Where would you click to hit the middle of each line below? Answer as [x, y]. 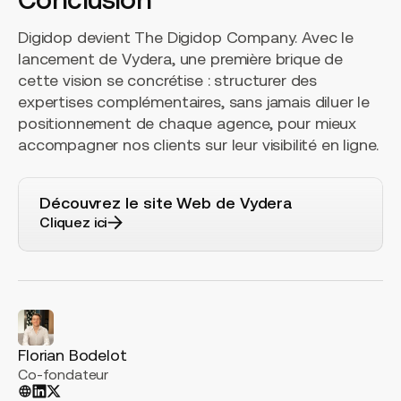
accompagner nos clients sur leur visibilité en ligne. [198, 145]
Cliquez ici [73, 222]
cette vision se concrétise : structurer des [168, 81]
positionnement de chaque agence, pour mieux [188, 124]
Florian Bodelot [73, 355]
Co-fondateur [64, 375]
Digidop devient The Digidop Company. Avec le [186, 38]
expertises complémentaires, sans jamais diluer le [194, 102]
